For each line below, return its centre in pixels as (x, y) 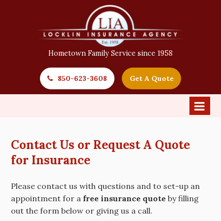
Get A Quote (151, 79)
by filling (184, 199)
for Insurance (51, 160)
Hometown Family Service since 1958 (110, 54)
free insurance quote (126, 199)
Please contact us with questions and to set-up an (106, 186)
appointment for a (47, 199)
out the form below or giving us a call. (82, 211)
